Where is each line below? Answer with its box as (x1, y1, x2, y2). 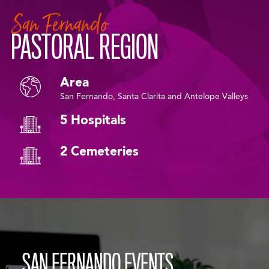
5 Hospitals (60, 114, 127, 127)
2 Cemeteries (60, 146, 139, 159)
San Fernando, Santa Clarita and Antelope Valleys (60, 92, 249, 101)
